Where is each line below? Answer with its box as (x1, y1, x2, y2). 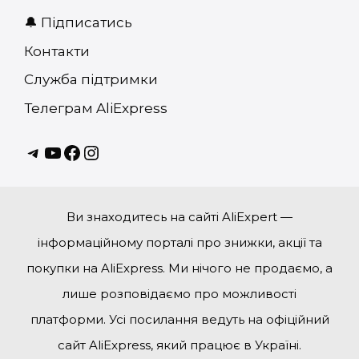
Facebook (62, 139, 154, 163)
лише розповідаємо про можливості (63, 285, 296, 301)
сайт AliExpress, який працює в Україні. (58, 337, 301, 353)
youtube (42, 139, 123, 163)
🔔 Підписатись (24, 14, 132, 30)
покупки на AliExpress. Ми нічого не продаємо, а (26, 260, 333, 276)
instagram (81, 139, 179, 163)
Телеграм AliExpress (24, 99, 167, 116)
